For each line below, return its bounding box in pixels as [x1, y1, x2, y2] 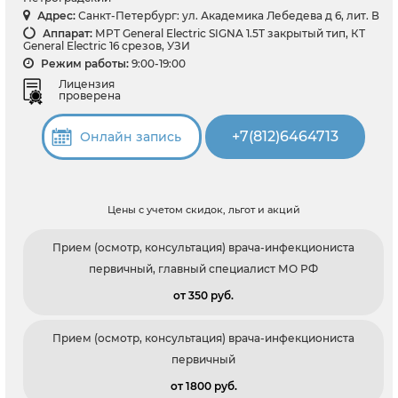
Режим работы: [38, 57, 129, 70]
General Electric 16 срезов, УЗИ [23, 39, 190, 52]
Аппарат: [40, 27, 92, 40]
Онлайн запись [80, 128, 181, 145]
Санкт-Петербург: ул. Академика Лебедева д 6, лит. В [78, 9, 379, 22]
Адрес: [35, 9, 76, 22]
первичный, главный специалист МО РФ [89, 261, 318, 275]
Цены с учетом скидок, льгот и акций [107, 203, 300, 216]
